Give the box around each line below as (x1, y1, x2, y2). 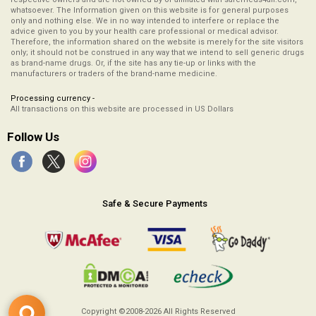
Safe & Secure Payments (102, 198, 207, 209)
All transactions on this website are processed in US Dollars (11, 104, 233, 114)
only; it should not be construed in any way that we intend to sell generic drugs (11, 48, 304, 57)
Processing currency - (11, 94, 95, 103)
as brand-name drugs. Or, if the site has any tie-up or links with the (11, 59, 256, 68)
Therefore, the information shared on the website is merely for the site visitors (11, 37, 303, 47)
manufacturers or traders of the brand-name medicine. (11, 69, 217, 78)
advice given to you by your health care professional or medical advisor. (11, 27, 279, 36)
